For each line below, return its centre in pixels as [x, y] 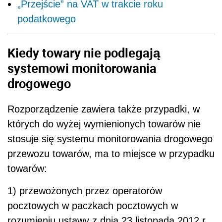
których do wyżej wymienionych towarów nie [104, 124]
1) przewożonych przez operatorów [85, 191]
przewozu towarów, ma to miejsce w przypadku [111, 154]
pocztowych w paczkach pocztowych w [93, 206]
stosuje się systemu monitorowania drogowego [110, 139]
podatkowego [47, 19]
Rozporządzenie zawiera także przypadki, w [104, 109]
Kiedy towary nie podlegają [84, 52]
